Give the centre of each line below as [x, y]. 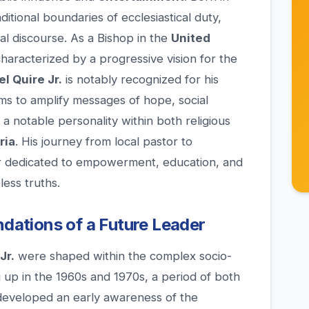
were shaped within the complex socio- [123, 256]
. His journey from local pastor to [104, 142]
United [191, 38]
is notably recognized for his [140, 80]
